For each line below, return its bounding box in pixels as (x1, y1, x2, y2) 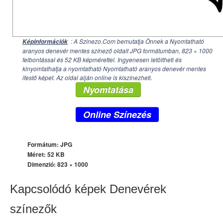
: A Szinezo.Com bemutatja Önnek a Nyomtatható (69, 37, 204, 45)
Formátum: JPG (27, 140, 72, 149)
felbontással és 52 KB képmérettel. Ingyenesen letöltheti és (22, 55, 182, 64)
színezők (10, 202, 57, 216)
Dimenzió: (27, 160, 57, 169)
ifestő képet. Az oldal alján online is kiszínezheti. (22, 73, 152, 82)
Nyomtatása (83, 83, 133, 96)
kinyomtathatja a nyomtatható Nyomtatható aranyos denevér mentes (22, 64, 206, 73)
